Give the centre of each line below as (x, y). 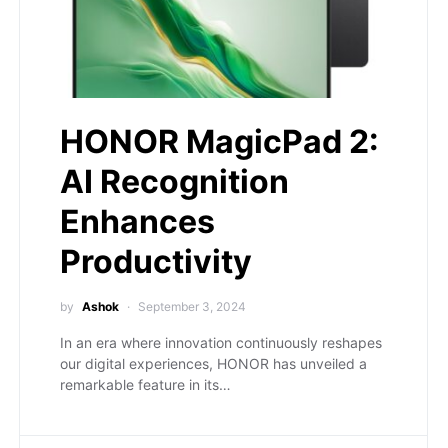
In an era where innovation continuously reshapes (221, 343)
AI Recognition (174, 182)
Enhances (137, 222)
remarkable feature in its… (145, 385)
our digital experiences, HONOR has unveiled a (213, 364)
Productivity (156, 262)
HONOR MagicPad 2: (219, 142)
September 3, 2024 (192, 307)
